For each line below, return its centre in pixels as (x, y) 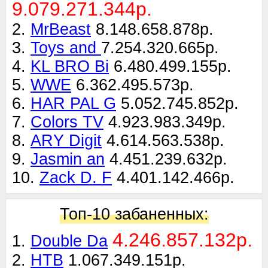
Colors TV (67, 122)
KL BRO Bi (70, 67)
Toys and (66, 48)
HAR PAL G (73, 104)
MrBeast (61, 30)
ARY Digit (66, 141)
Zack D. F (76, 178)
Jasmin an (68, 159)
